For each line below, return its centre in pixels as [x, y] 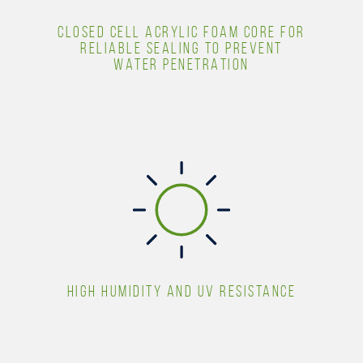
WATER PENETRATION [181, 64]
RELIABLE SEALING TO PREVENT [181, 47]
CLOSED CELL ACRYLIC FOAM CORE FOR [181, 31]
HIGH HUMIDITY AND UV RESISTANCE [181, 290]
